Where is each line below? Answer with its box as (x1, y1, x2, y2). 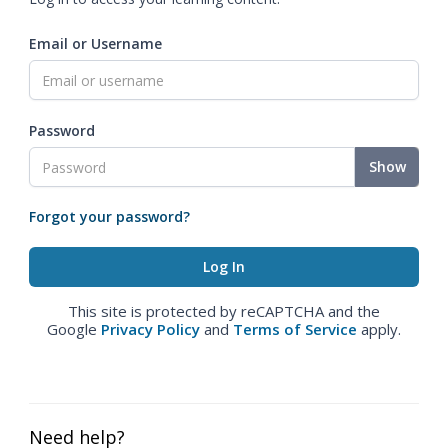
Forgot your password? (29, 207, 190, 226)
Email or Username (29, 34, 162, 53)
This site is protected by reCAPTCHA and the (68, 301, 380, 321)
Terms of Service (233, 319, 357, 339)
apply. (357, 319, 401, 339)
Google (47, 319, 101, 339)
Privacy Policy (101, 319, 200, 339)
